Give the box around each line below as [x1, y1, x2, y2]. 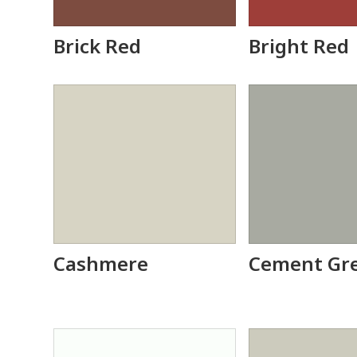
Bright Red [249, 33, 350, 59]
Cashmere [53, 250, 149, 277]
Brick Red [53, 33, 142, 59]
